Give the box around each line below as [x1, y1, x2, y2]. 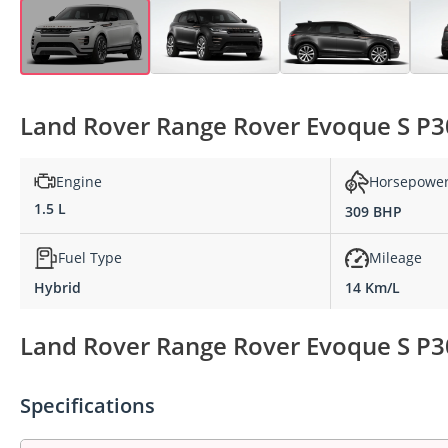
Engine [56, 171, 102, 191]
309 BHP [345, 201, 402, 221]
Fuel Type [58, 248, 122, 268]
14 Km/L [345, 277, 400, 297]
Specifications [20, 391, 155, 419]
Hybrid [34, 277, 81, 297]
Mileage [369, 248, 422, 268]
